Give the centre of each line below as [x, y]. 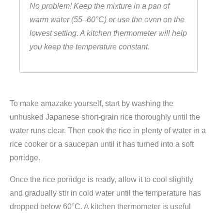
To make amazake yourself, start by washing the [92, 103]
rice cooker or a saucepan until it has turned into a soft [102, 144]
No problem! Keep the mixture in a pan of [100, 6]
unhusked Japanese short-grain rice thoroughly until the [105, 117]
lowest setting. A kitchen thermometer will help [108, 33]
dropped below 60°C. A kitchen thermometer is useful [100, 207]
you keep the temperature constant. [90, 47]
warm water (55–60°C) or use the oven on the [107, 20]
